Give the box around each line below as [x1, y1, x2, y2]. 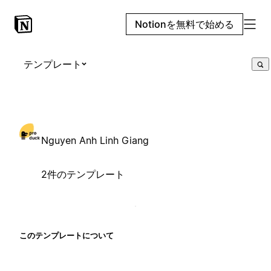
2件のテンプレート [41, 168, 125, 180]
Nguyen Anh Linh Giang [41, 134, 149, 146]
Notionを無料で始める [135, 18, 234, 30]
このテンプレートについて [19, 230, 114, 240]
